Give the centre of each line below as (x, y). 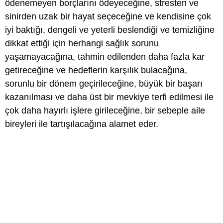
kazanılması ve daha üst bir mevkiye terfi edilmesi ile (109, 97)
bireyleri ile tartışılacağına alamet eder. (82, 124)
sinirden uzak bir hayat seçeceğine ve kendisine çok (108, 16)
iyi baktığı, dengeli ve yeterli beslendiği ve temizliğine (110, 30)
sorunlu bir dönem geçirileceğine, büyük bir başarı (104, 84)
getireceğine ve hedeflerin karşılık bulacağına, (96, 70)
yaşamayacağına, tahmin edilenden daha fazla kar (105, 57)
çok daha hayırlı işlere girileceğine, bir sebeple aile (105, 111)
